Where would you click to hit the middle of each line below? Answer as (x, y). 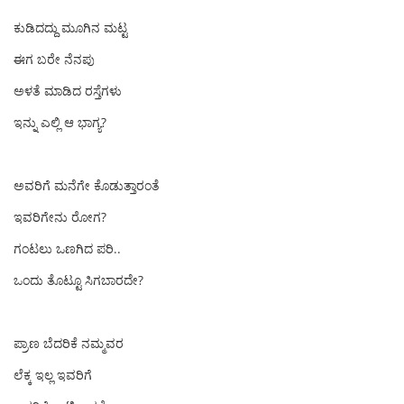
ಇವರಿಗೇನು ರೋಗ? (60, 217)
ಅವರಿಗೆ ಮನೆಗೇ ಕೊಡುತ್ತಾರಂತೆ (87, 185)
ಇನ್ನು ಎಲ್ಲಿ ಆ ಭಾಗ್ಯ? (60, 122)
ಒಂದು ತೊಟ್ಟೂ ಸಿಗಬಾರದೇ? (78, 280)
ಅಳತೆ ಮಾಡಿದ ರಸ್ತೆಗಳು (68, 91)
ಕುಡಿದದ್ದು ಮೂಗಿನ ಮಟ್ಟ (70, 28)
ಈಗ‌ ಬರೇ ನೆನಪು (54, 59)
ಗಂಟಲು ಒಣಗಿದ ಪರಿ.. (67, 248)
